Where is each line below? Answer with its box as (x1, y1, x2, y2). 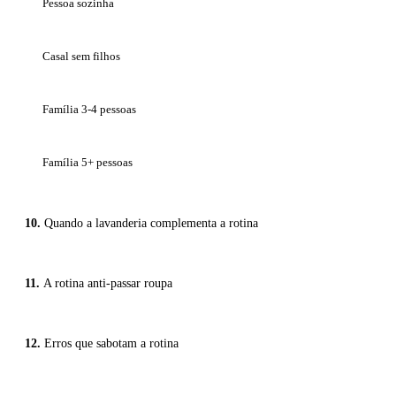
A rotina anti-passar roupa (43, 277, 172, 291)
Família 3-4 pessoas (42, 103, 136, 117)
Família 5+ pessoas (42, 156, 133, 170)
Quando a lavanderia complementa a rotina (44, 217, 258, 231)
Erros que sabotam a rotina (44, 337, 179, 351)
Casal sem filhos (42, 49, 120, 64)
